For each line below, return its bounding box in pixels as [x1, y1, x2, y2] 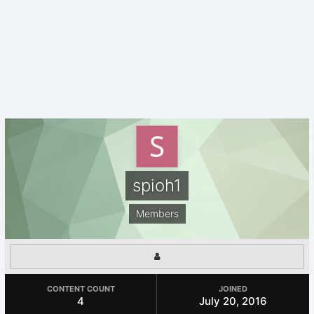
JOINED [219, 284, 247, 294]
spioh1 [132, 175, 182, 196]
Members [135, 207, 179, 219]
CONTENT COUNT [46, 284, 115, 294]
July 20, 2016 [199, 294, 267, 308]
